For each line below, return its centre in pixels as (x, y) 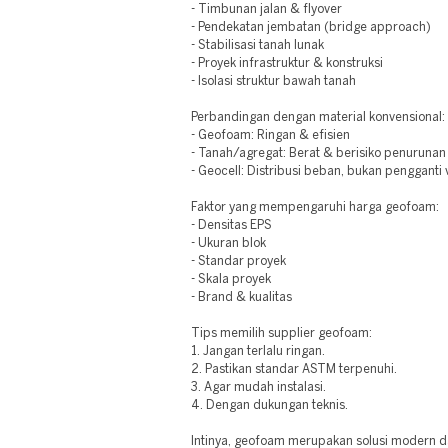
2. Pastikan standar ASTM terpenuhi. (294, 369)
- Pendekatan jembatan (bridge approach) (311, 27)
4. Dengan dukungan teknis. (270, 405)
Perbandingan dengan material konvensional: (318, 117)
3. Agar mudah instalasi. (259, 387)
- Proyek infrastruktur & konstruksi (287, 63)
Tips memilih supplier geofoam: (282, 333)
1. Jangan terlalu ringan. (258, 351)
